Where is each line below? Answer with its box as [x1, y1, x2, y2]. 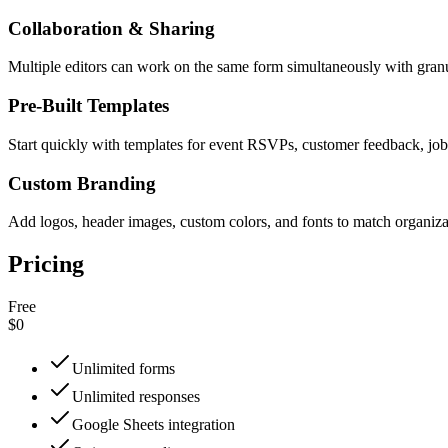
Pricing [8, 251, 84, 278]
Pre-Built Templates [8, 95, 169, 117]
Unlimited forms [72, 360, 175, 378]
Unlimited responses [72, 388, 200, 406]
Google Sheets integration [72, 416, 235, 434]
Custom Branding [8, 172, 156, 194]
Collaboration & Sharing [8, 17, 215, 39]
